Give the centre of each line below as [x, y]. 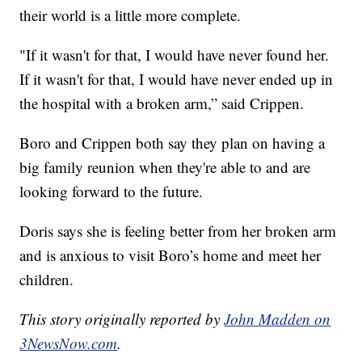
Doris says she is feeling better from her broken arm [178, 230]
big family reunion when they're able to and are [165, 166]
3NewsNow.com [69, 343]
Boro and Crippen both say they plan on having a [173, 142]
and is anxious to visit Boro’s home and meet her [170, 255]
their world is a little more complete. [130, 15]
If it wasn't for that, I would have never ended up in [177, 78]
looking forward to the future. [112, 191]
